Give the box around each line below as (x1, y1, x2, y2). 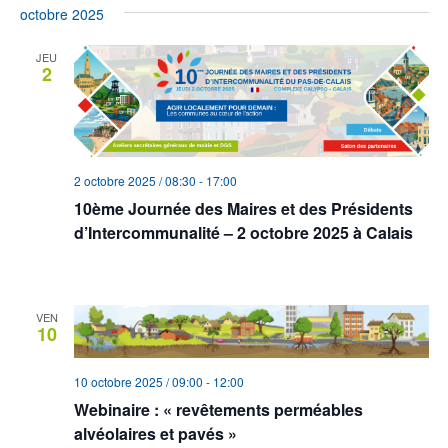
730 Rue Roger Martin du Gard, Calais (184, 255, 394, 273)
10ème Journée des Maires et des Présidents (73, 196, 413, 220)
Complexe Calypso (73, 255, 185, 274)
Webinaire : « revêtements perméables (73, 397, 363, 421)
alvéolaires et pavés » (73, 421, 237, 445)
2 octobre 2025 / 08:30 (73, 171, 196, 189)
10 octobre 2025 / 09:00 (73, 372, 203, 390)
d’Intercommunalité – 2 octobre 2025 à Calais (73, 220, 413, 244)
